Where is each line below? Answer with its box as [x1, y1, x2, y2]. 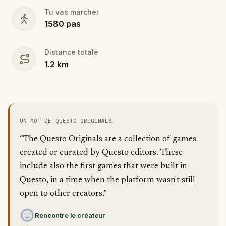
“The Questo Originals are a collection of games [20, 135, 196, 144]
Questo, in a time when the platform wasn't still [20, 176, 195, 185]
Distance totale [44, 48, 98, 56]
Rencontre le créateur [35, 211, 105, 219]
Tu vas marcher [44, 8, 99, 16]
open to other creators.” [20, 190, 107, 198]
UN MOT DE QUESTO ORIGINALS [20, 117, 112, 124]
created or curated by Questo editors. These [20, 149, 183, 157]
